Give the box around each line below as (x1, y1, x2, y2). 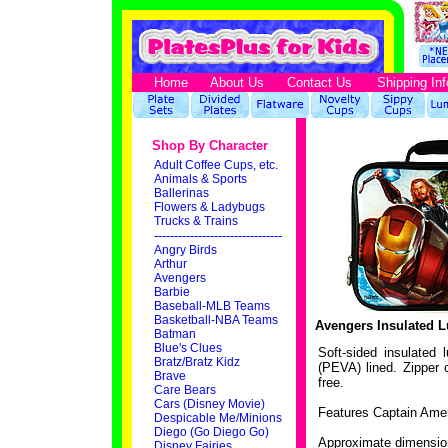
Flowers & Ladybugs (153, 200, 265, 214)
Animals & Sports (153, 172, 247, 186)
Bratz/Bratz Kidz (153, 355, 240, 369)
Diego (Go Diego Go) (153, 425, 269, 439)
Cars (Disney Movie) (153, 397, 265, 411)
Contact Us (287, 75, 352, 90)
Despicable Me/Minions (153, 411, 282, 425)
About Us (210, 75, 264, 90)
